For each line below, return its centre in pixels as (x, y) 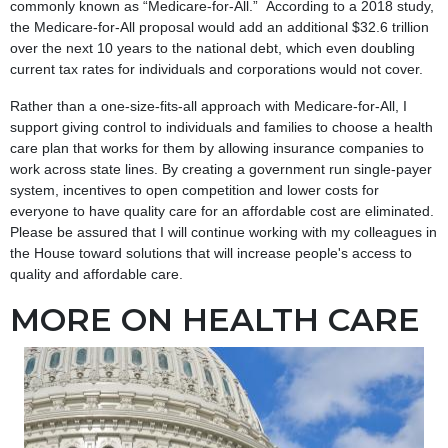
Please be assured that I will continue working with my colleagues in (223, 231)
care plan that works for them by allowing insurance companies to (217, 147)
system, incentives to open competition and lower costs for (194, 189)
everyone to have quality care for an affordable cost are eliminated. (222, 210)
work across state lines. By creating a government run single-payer (221, 168)
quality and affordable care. (96, 273)
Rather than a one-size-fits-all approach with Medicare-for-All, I (208, 105)
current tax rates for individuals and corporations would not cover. (216, 68)
